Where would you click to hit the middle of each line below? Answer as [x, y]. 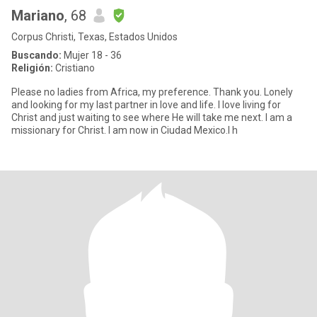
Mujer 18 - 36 [92, 55]
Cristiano [74, 68]
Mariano [38, 16]
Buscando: [36, 55]
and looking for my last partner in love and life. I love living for [146, 105]
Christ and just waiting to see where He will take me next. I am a [76, 117]
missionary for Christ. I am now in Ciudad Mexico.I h [125, 130]
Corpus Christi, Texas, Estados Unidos [94, 37]
